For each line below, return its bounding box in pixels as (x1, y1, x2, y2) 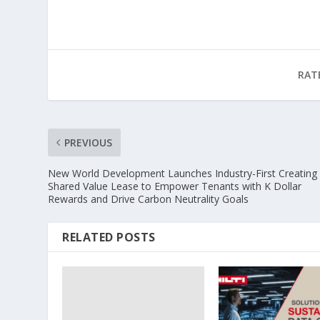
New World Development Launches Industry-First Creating (48, 166, 318, 180)
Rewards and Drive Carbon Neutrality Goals (48, 191, 249, 206)
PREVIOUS (64, 135, 113, 149)
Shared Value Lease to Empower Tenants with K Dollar (48, 179, 302, 193)
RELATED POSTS (62, 229, 156, 245)
